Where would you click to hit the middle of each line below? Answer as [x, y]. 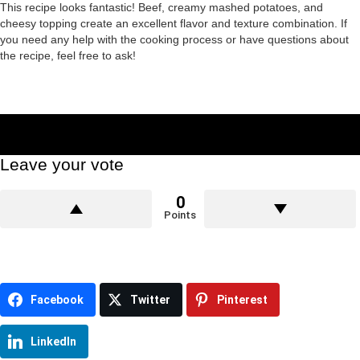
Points [180, 215]
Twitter [150, 300]
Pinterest [242, 300]
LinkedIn [53, 342]
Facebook [57, 300]
